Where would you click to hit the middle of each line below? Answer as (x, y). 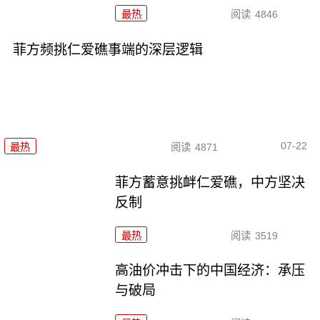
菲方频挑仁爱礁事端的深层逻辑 (107, 50)
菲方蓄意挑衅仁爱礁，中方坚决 (210, 182)
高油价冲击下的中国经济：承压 (210, 271)
